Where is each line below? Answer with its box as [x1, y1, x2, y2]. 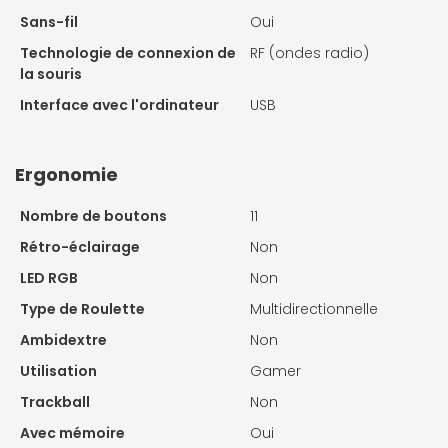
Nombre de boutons [20, 206, 167, 227]
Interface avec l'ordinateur [20, 95, 219, 116]
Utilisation [20, 361, 97, 382]
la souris [20, 64, 82, 85]
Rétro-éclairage [20, 237, 140, 258]
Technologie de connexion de [20, 43, 236, 64]
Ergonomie [15, 162, 118, 188]
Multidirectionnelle [250, 299, 378, 320]
